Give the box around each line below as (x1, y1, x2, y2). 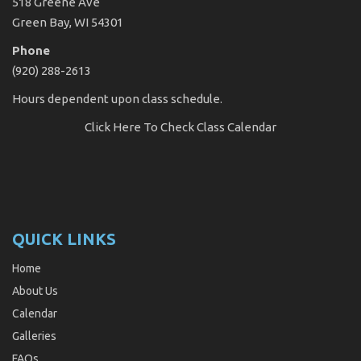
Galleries (12, 330, 56, 342)
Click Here (85, 120, 141, 134)
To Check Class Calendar (141, 120, 276, 134)
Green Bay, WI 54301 (12, 15, 123, 29)
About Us (12, 284, 58, 297)
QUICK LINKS (12, 230, 116, 248)
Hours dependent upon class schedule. (12, 92, 222, 106)
